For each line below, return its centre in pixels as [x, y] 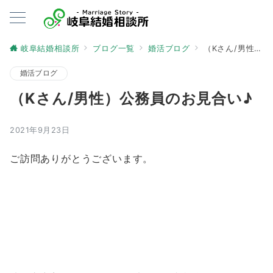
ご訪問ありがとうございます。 [82, 158]
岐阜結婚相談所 [50, 48]
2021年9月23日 [40, 130]
